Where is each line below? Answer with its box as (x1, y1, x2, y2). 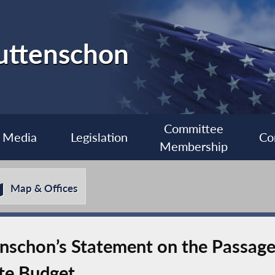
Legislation (71, 130, 128, 145)
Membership (159, 139, 228, 153)
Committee (163, 121, 223, 136)
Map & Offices (10, 182, 78, 195)
